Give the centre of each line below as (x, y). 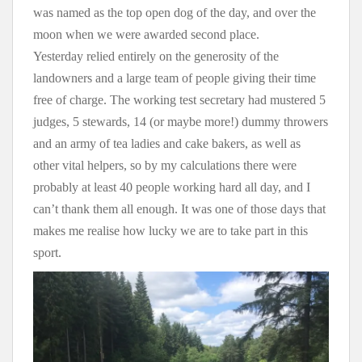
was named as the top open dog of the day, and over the (175, 12)
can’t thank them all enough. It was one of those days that (179, 208)
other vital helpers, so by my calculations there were (165, 165)
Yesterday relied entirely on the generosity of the (156, 56)
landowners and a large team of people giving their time (175, 78)
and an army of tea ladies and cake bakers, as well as (167, 143)
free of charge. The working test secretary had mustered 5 (179, 99)
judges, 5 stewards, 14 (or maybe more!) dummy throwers (181, 121)
